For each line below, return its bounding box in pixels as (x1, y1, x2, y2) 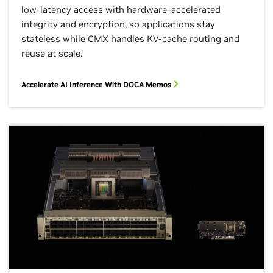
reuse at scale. (21, 48, 82, 59)
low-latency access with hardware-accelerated (21, 4, 221, 15)
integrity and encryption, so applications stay (21, 18, 215, 30)
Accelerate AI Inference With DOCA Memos (21, 80, 173, 89)
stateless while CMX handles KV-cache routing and (21, 33, 239, 44)
